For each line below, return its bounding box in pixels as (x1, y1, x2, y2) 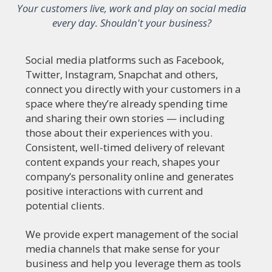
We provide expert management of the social (25, 227, 239, 241)
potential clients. (25, 199, 104, 212)
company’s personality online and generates (25, 169, 234, 183)
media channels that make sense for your (25, 242, 220, 256)
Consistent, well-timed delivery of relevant (25, 140, 225, 154)
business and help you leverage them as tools (25, 256, 241, 270)
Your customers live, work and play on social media (17, 1, 246, 15)
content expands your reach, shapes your (25, 155, 220, 169)
